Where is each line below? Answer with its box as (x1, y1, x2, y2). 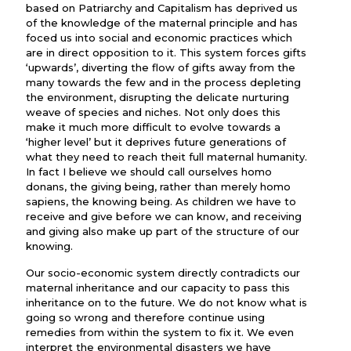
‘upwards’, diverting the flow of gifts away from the (26, 61, 295, 74)
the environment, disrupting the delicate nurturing (26, 91, 289, 103)
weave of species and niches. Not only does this (26, 106, 280, 118)
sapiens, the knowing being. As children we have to (26, 195, 296, 208)
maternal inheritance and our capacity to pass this (26, 281, 290, 294)
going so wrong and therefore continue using (26, 311, 265, 324)
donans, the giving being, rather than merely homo (26, 180, 291, 193)
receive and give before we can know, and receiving (26, 210, 302, 223)
